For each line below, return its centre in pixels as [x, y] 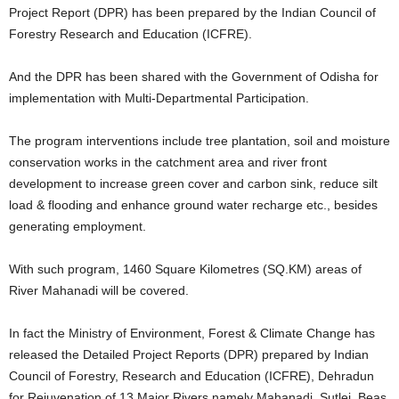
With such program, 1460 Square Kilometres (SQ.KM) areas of [185, 269]
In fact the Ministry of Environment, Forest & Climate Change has [192, 334]
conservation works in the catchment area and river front [168, 163]
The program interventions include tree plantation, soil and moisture [199, 141]
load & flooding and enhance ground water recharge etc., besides [193, 205]
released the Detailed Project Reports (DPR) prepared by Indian [189, 355]
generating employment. [77, 227]
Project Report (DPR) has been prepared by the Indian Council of [192, 13]
